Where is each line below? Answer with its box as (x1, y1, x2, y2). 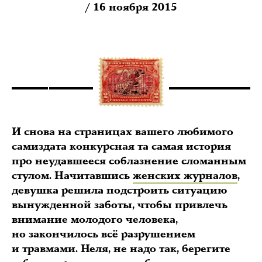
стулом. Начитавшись (12, 169, 133, 182)
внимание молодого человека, (12, 213, 178, 226)
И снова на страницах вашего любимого (12, 125, 233, 139)
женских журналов (133, 169, 237, 182)
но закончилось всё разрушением (12, 227, 195, 241)
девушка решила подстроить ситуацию (12, 184, 227, 197)
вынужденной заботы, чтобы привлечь (12, 198, 227, 212)
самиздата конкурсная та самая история (12, 140, 231, 153)
